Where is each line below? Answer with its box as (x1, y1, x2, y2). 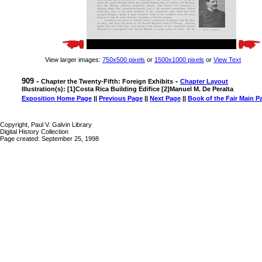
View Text (213, 56, 241, 63)
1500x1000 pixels (154, 56, 204, 63)
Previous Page (99, 95, 143, 102)
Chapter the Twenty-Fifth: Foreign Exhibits (41, 78, 173, 85)
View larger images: (45, 56, 102, 63)
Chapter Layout (180, 78, 228, 85)
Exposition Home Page (22, 95, 92, 102)
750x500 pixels (102, 56, 145, 63)
